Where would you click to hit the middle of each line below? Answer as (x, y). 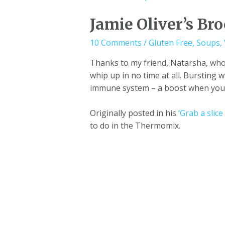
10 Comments (116, 42)
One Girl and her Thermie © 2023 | (109, 218)
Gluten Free (170, 42)
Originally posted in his (134, 113)
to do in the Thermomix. (135, 126)
